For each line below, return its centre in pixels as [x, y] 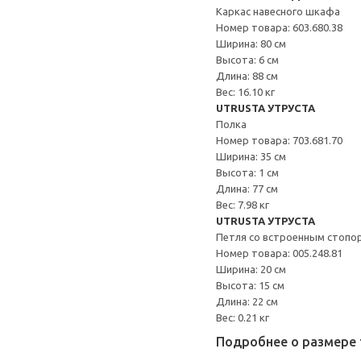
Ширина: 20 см [251, 269]
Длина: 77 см [247, 189]
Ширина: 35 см [251, 156]
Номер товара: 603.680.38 [279, 27]
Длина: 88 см [247, 76]
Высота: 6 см [247, 60]
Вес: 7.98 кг [243, 205]
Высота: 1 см [247, 172]
